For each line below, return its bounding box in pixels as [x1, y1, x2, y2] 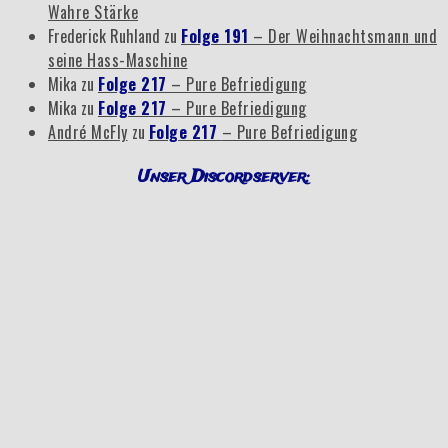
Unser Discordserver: [138, 165, 310, 189]
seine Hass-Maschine [48, 48, 188, 73]
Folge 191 [181, 24, 253, 49]
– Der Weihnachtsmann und [253, 24, 437, 49]
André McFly [48, 120, 128, 145]
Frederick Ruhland [48, 24, 160, 49]
